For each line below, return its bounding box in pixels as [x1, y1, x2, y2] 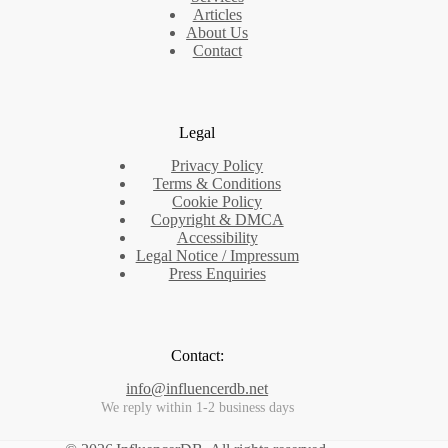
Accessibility [176, 229, 258, 247]
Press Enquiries [168, 265, 266, 283]
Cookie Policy [172, 193, 263, 211]
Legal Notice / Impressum [135, 247, 299, 265]
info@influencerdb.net [126, 380, 269, 397]
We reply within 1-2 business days [100, 399, 294, 415]
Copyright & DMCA [150, 211, 284, 229]
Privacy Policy [171, 157, 264, 175]
